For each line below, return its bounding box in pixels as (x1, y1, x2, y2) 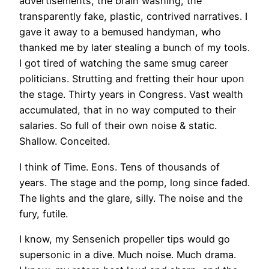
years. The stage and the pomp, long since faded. (19, 176, 250, 189)
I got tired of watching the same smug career (19, 57, 228, 70)
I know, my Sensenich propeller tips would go (19, 233, 230, 246)
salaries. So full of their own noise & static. (19, 119, 217, 132)
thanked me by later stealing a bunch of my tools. (19, 41, 250, 54)
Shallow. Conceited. (19, 135, 110, 148)
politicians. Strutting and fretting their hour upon (19, 73, 244, 85)
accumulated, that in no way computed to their (19, 104, 236, 116)
